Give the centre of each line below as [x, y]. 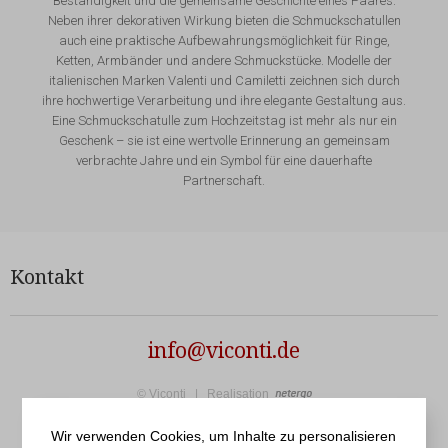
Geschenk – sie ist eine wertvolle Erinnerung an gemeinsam [224, 140]
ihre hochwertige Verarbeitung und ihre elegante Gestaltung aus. [224, 100]
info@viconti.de [224, 349]
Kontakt [47, 276]
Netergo [351, 398]
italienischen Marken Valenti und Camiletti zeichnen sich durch [224, 80]
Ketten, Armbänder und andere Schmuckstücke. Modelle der [224, 60]
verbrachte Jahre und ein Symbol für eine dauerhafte [224, 160]
